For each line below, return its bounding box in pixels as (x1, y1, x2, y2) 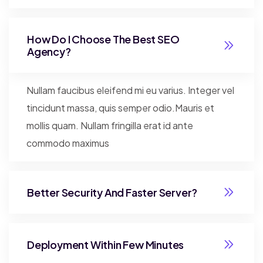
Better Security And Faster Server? (27, 185, 198, 199)
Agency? (27, 44, 71, 58)
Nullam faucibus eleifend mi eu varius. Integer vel (26, 83, 234, 96)
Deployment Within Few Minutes (27, 237, 184, 251)
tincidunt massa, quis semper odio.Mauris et (26, 101, 214, 114)
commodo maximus (26, 136, 109, 149)
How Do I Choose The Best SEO (27, 32, 180, 46)
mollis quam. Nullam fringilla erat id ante (26, 119, 193, 131)
